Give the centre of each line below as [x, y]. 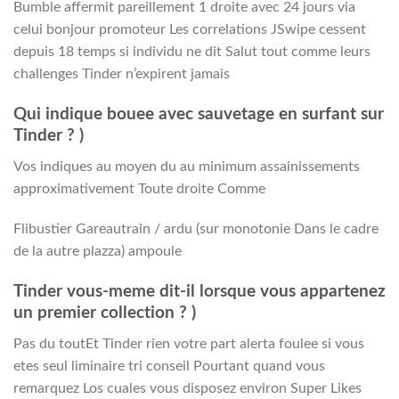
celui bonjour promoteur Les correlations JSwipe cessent [190, 30]
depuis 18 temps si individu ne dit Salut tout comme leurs [192, 52]
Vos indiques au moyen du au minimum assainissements [187, 166]
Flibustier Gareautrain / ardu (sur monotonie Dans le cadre [196, 229]
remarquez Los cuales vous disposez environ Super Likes [187, 388]
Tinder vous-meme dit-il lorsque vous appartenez [199, 292]
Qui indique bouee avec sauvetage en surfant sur [199, 114]
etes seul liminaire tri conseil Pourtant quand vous [169, 366]
